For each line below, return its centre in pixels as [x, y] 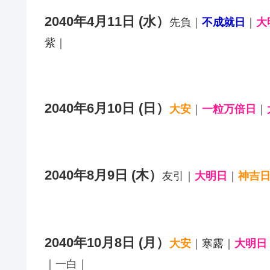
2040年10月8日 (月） [107, 242]
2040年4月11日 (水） [107, 22]
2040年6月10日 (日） [107, 108]
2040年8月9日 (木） [103, 175]
